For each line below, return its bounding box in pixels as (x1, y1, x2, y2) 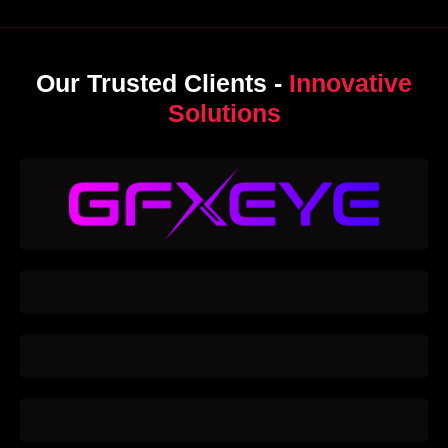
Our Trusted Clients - (36, 69, 289, 98)
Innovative (289, 69, 412, 98)
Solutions (167, 99, 281, 128)
